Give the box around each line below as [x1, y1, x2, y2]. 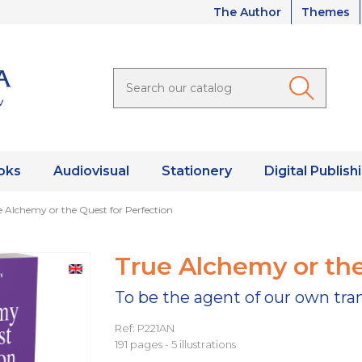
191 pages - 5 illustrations [114, 338, 236, 351]
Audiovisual [53, 163, 129, 179]
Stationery [161, 163, 232, 179]
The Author [213, 5, 281, 19]
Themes [301, 5, 350, 19]
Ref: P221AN [114, 322, 175, 335]
